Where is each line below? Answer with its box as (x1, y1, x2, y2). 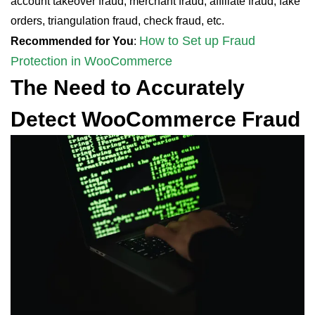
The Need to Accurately (11, 76, 245, 99)
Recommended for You (11, 35, 134, 47)
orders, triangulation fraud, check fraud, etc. (11, 15, 224, 27)
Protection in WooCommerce (11, 54, 172, 68)
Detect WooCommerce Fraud (11, 108, 300, 131)
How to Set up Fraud (139, 34, 255, 48)
